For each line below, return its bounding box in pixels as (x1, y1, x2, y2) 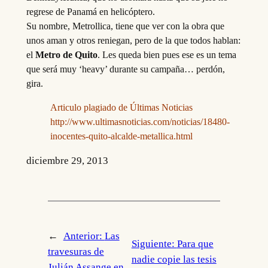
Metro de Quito (32, 49, 98, 60)
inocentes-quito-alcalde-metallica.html (50, 130, 193, 141)
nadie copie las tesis (131, 253, 217, 265)
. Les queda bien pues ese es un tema (97, 49, 236, 60)
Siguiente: (131, 237, 177, 249)
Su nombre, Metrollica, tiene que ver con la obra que (26, 20, 224, 31)
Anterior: (63, 230, 105, 242)
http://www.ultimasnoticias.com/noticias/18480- (50, 116, 230, 127)
